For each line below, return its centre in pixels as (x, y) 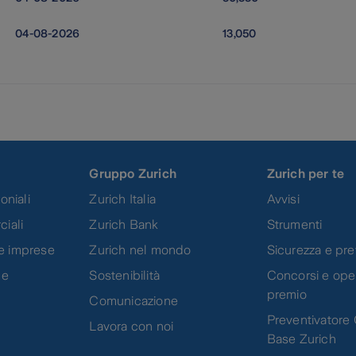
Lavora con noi (132, 326)
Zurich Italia (123, 199)
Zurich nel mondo (140, 250)
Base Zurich (301, 339)
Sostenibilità (125, 275)
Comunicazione (134, 300)
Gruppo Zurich (133, 173)
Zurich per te (306, 173)
